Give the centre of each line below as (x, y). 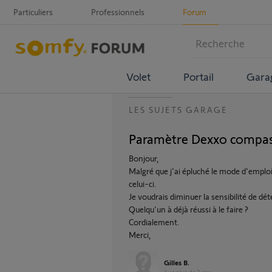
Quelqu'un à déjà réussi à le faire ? (189, 209)
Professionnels (118, 12)
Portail (198, 76)
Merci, (140, 235)
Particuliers (33, 12)
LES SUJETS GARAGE (178, 110)
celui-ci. (143, 184)
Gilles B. (177, 262)
